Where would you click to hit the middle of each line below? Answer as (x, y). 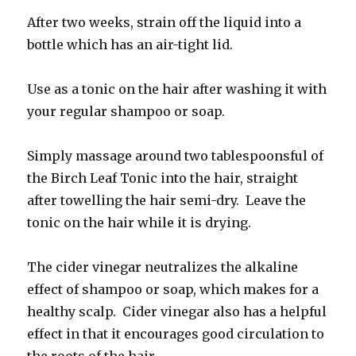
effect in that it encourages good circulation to (176, 333)
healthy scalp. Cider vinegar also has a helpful (177, 311)
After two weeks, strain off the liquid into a (164, 22)
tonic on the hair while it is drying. (139, 222)
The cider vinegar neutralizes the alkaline (163, 267)
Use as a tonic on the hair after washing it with (177, 89)
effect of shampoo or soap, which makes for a (173, 289)
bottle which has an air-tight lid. (130, 44)
